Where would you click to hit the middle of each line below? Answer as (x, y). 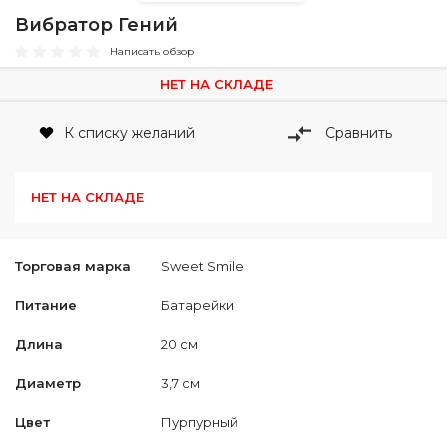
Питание (46, 305)
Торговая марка (73, 266)
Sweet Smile (202, 266)
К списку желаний (130, 132)
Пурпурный (199, 422)
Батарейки (197, 305)
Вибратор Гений (96, 25)
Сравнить (358, 132)
